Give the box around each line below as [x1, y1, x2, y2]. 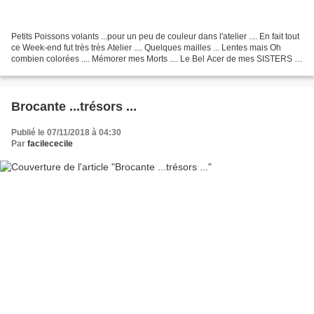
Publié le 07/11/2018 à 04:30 [11, 128, 121, 138]
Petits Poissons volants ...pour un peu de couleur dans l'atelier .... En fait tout [11, 32, 299, 42]
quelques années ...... [11, 65, 93, 76]
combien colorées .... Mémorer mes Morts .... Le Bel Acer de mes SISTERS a [11, 54, 299, 64]
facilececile [27, 139, 73, 149]
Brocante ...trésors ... [11, 100, 137, 114]
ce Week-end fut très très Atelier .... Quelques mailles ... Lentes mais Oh [11, 43, 281, 53]
